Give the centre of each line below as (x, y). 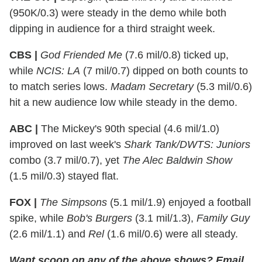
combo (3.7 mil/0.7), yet (66, 160)
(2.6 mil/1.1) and (49, 234)
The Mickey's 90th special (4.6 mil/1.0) (129, 128)
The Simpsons (73, 202)
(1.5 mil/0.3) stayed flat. (64, 176)
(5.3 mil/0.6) (223, 86)
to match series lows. (60, 86)
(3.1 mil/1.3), (164, 218)
